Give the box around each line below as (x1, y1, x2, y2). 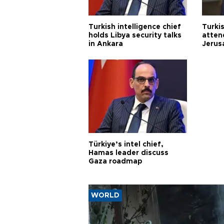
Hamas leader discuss (88, 149, 168, 156)
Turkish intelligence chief (88, 23, 181, 30)
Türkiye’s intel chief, (88, 141, 163, 148)
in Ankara (88, 40, 123, 47)
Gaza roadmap (88, 158, 142, 165)
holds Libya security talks (88, 32, 181, 39)
